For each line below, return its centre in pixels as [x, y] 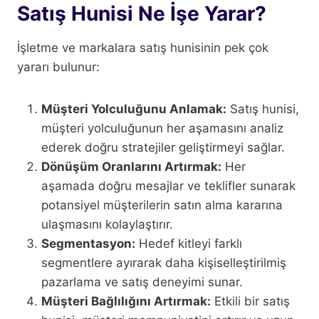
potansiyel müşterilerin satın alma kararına [162, 205]
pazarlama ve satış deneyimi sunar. [142, 282]
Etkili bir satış [250, 301]
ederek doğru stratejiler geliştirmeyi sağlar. [163, 147]
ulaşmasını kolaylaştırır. [107, 224]
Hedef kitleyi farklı [189, 243]
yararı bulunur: [58, 67]
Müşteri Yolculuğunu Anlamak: [134, 109]
